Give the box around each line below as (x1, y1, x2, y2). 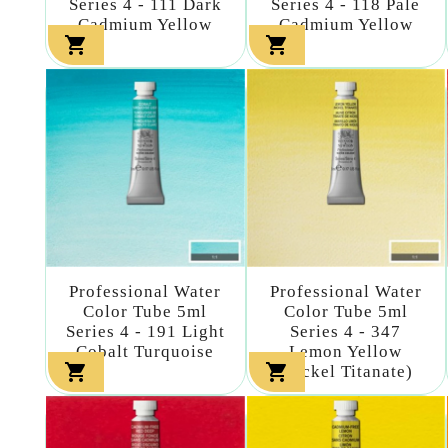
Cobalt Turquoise (76, 342, 215, 362)
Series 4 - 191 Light (65, 322, 225, 342)
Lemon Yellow (289, 342, 403, 362)
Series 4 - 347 (290, 322, 402, 342)
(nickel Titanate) (278, 362, 413, 382)
